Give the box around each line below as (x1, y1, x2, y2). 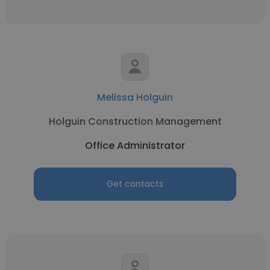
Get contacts (107, 178, 163, 190)
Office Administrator (85, 139, 185, 152)
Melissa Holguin (97, 90, 173, 104)
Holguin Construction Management (48, 115, 222, 128)
